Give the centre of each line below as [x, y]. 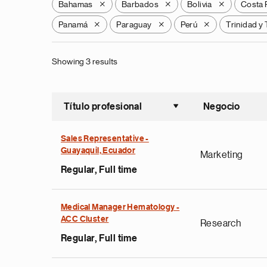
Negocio [222, 107]
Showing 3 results [85, 61]
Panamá [73, 24]
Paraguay [134, 24]
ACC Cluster [85, 219]
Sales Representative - [105, 139]
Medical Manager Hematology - [120, 207]
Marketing [222, 155]
